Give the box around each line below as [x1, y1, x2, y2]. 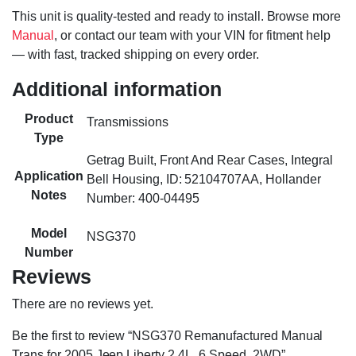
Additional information [12, 78, 222, 101]
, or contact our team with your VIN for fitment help [53, 29, 331, 43]
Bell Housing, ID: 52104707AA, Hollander [87, 172, 321, 187]
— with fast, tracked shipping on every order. [12, 48, 259, 62]
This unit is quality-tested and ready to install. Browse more [12, 10, 342, 24]
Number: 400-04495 [87, 192, 199, 206]
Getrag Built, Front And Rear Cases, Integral [87, 153, 333, 168]
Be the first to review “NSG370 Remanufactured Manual [12, 329, 323, 343]
